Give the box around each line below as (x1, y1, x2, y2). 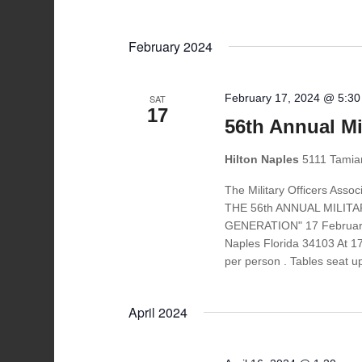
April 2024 (128, 303, 188, 322)
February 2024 (128, 37, 213, 56)
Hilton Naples (225, 153, 303, 166)
